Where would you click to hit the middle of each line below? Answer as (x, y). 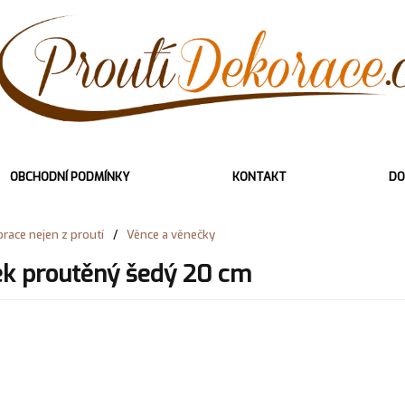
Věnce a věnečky (170, 234)
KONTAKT (259, 176)
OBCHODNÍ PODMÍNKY (69, 176)
